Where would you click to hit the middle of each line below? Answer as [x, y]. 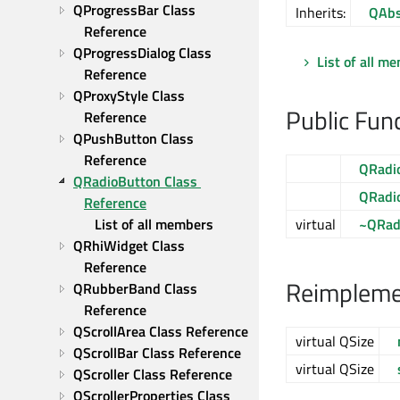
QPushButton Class [133, 138]
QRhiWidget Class [129, 246]
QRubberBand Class [135, 288]
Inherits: [321, 12]
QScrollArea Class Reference [161, 331]
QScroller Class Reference [153, 374]
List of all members [154, 224]
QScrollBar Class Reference [157, 353]
